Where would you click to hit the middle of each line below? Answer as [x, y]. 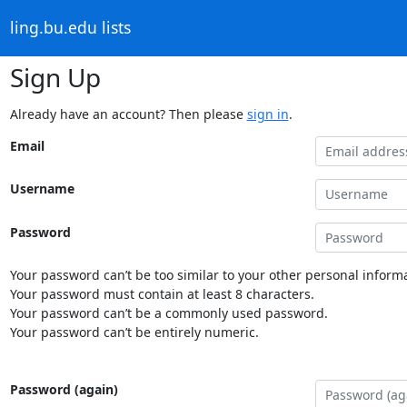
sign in [268, 114]
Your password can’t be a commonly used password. [169, 313]
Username [42, 189]
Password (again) [64, 389]
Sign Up [55, 77]
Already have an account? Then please [128, 114]
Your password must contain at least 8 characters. [162, 294]
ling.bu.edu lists [70, 28]
